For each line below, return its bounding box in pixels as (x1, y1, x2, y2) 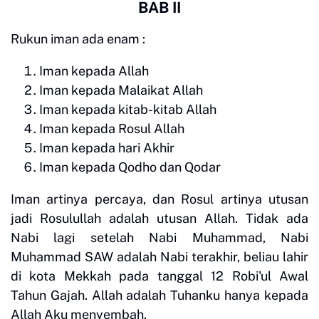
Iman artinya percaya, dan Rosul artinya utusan (11, 191, 308, 206)
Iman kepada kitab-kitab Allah (39, 101, 216, 117)
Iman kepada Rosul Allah (39, 120, 184, 136)
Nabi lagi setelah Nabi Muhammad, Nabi (11, 229, 308, 245)
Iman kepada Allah (39, 63, 149, 78)
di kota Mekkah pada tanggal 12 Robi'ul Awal (11, 268, 308, 283)
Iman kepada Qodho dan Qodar (39, 159, 221, 174)
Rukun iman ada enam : (11, 31, 145, 46)
